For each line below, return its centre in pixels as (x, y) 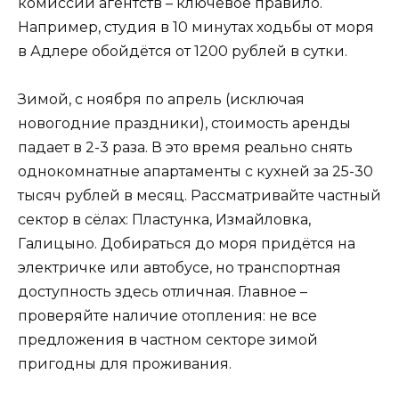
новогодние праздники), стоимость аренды (184, 124)
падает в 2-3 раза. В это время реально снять (185, 148)
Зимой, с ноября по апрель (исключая (161, 100)
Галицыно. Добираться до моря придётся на (187, 244)
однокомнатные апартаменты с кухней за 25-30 (195, 172)
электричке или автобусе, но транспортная (179, 268)
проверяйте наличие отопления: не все (167, 316)
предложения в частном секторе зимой (168, 340)
